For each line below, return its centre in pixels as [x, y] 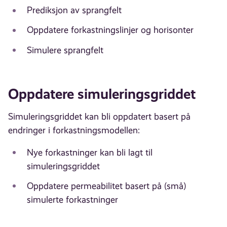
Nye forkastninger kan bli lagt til [89, 152]
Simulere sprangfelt [65, 50]
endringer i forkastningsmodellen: [74, 130]
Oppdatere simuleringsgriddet [102, 94]
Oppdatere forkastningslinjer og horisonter [110, 30]
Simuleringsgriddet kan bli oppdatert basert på [100, 117]
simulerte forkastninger [72, 199]
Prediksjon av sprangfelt [74, 10]
